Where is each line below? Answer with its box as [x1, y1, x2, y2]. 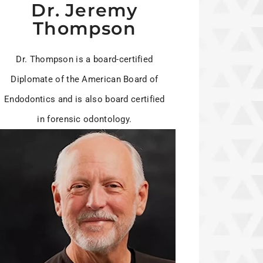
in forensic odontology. [37, 114, 132, 125]
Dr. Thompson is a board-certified [16, 54, 153, 65]
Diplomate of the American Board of [11, 74, 159, 85]
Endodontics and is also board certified [4, 94, 165, 105]
